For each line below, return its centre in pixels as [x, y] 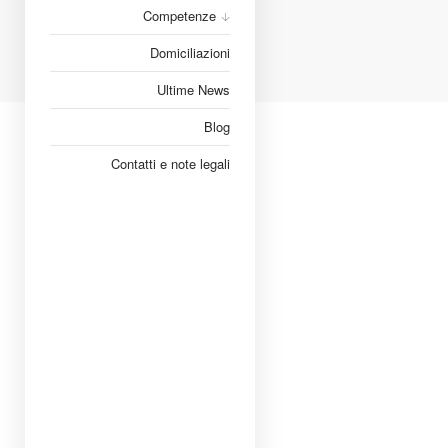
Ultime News [193, 89]
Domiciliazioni [190, 52]
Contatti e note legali [170, 163]
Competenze [179, 15]
